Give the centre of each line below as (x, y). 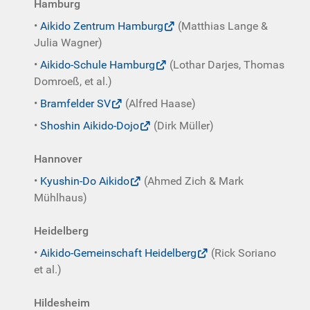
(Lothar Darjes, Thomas (226, 65)
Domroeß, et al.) (73, 81)
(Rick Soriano (242, 253)
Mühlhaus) (61, 198)
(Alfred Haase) (159, 103)
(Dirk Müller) (182, 126)
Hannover (58, 159)
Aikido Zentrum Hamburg (102, 26)
